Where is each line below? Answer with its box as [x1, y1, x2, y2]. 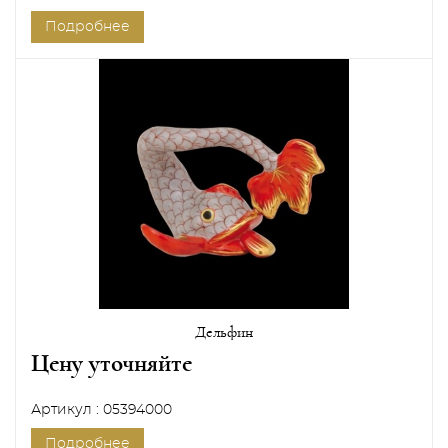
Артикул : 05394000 [31, 403, 172, 417]
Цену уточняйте [31, 351, 192, 376]
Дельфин [195, 324, 253, 340]
